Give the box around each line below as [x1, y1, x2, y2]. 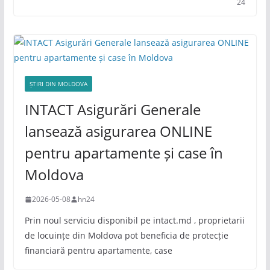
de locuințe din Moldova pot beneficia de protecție [24, 230, 228, 241]
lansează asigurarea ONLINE [24, 121, 212, 141]
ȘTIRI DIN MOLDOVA [29, 80, 87, 88]
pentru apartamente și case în [24, 143, 223, 163]
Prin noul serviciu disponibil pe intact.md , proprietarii [24, 215, 245, 226]
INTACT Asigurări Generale [24, 99, 201, 119]
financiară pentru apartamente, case [24, 245, 172, 256]
